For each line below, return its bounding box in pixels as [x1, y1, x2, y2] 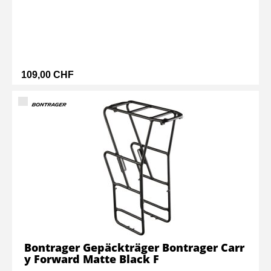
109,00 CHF [21, 70, 74, 80]
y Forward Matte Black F [24, 252, 159, 266]
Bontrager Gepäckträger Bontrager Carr [24, 240, 244, 255]
